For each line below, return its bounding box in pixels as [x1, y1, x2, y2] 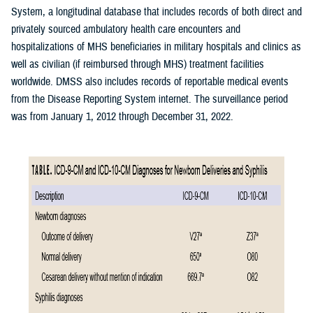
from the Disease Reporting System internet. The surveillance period [11, 92, 288, 106]
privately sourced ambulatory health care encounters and [11, 22, 240, 36]
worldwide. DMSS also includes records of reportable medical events [11, 74, 289, 89]
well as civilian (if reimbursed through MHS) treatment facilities [11, 57, 264, 71]
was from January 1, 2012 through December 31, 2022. [11, 109, 233, 124]
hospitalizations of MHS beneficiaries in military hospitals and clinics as [11, 39, 301, 54]
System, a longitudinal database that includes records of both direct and [11, 4, 302, 19]
